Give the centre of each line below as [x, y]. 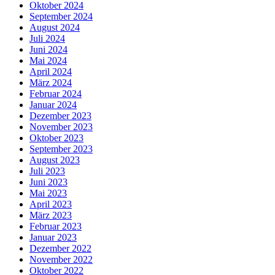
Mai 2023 [48, 193]
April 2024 [51, 71]
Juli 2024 [47, 38]
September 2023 [61, 149]
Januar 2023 [53, 237]
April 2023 [51, 204]
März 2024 [51, 82]
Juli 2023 [47, 171]
